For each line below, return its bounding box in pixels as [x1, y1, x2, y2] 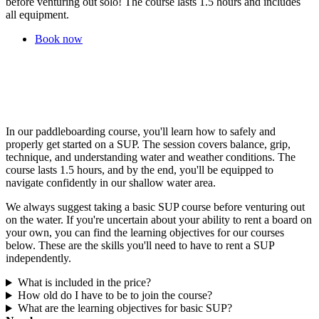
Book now [35, 33, 83, 46]
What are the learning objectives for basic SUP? [17, 302, 232, 315]
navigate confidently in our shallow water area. [6, 177, 216, 189]
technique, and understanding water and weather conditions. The [6, 151, 296, 164]
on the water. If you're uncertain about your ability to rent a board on [6, 214, 312, 226]
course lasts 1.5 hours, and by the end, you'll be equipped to [6, 164, 273, 177]
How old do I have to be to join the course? [17, 289, 212, 302]
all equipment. [6, 9, 69, 21]
